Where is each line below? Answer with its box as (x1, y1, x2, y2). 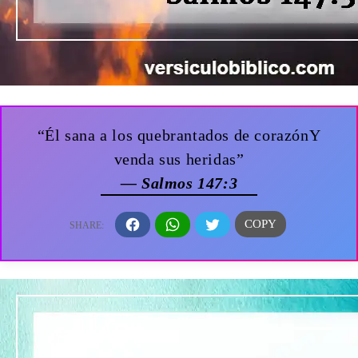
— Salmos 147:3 (120, 174, 238, 193)
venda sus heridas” (113, 150, 245, 169)
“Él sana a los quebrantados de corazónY (37, 126, 321, 145)
